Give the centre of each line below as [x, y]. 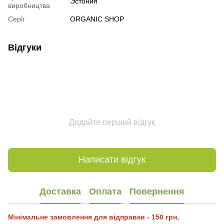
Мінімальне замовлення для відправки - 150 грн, [93, 217]
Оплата [105, 192]
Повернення [157, 192]
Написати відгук [112, 160]
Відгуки [25, 47]
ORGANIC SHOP [97, 19]
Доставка [60, 192]
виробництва [29, 5]
